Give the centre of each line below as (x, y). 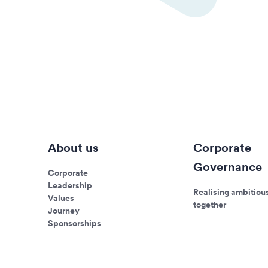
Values (61, 198)
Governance (228, 167)
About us (73, 148)
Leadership (70, 185)
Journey (64, 211)
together (210, 205)
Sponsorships (74, 223)
